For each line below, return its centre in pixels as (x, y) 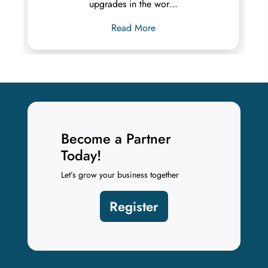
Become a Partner (116, 138)
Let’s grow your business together (120, 174)
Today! (81, 155)
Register (134, 206)
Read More (133, 28)
